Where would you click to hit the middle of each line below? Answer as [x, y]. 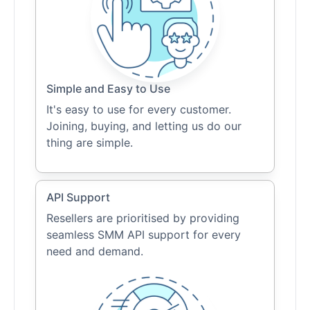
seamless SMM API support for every [144, 235]
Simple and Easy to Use [108, 89]
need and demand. [95, 252]
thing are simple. [90, 143]
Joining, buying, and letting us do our [144, 126]
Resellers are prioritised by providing [143, 218]
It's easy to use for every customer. [139, 110]
